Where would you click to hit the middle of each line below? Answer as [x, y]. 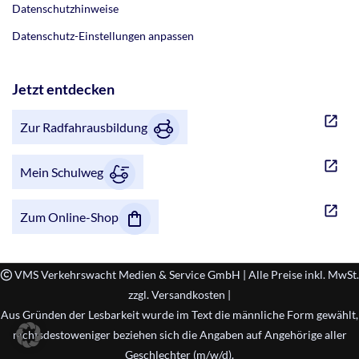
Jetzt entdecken [63, 89]
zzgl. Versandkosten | [179, 295]
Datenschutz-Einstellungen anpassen [103, 36]
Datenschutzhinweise [65, 9]
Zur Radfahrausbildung [84, 127]
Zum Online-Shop [69, 217]
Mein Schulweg [62, 172]
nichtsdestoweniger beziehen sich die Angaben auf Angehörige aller [179, 335]
